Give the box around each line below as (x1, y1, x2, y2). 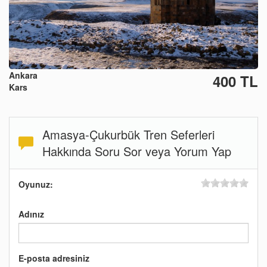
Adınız (18, 208, 44, 221)
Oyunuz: (18, 178, 53, 191)
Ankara (9, 69, 38, 82)
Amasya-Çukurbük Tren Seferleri (42, 126, 215, 144)
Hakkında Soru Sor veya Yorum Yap (42, 142, 231, 160)
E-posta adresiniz (18, 252, 89, 265)
